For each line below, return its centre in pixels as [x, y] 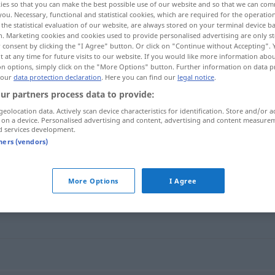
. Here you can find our [139, 77]
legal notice [196, 77]
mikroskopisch [127, 136]
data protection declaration [57, 77]
